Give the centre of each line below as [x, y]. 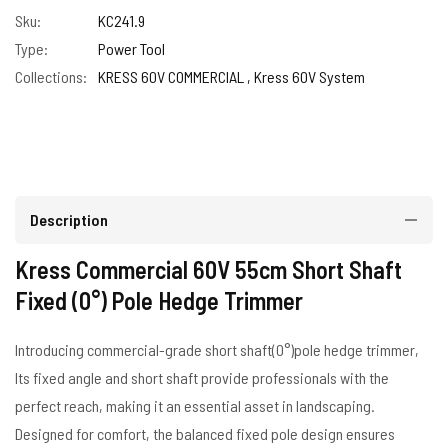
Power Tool [131, 48]
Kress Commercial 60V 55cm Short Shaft [208, 269]
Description [69, 219]
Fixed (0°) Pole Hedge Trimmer [159, 300]
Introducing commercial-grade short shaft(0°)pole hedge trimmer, [217, 349]
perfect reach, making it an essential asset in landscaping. [195, 405]
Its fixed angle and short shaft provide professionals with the [202, 377]
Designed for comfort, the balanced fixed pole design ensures [205, 433]
